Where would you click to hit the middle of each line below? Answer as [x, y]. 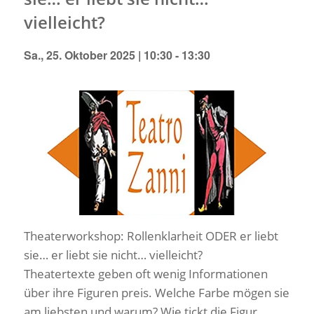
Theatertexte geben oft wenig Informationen [145, 274]
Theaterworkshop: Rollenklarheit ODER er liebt [151, 236]
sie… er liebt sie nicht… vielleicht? [113, 255]
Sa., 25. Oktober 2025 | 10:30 [98, 55]
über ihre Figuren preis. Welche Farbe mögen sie [156, 293]
